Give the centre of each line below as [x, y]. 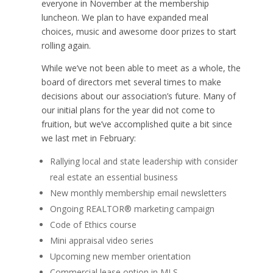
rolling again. [66, 46]
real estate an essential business [114, 177]
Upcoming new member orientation [120, 257]
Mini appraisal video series [101, 241]
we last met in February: [88, 138]
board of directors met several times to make [131, 82]
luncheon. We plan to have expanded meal [125, 18]
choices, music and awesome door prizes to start [139, 32]
